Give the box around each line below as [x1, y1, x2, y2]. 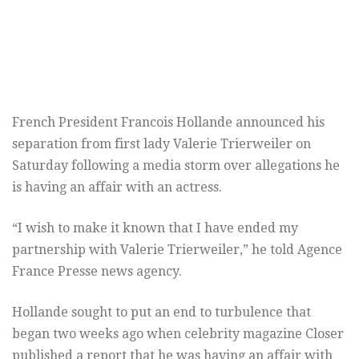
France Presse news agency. [12, 263, 182, 279]
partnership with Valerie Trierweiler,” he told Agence [12, 241, 342, 257]
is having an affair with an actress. [12, 179, 222, 195]
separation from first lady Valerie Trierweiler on [12, 135, 311, 151]
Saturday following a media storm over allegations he [12, 157, 340, 173]
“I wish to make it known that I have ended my [12, 220, 298, 236]
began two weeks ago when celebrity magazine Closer [12, 325, 344, 341]
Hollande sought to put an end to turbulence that [12, 304, 311, 320]
